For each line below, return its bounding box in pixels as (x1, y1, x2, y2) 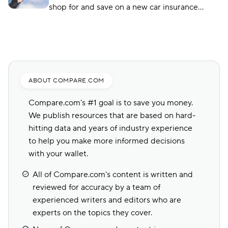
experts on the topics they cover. (33, 208, 152, 218)
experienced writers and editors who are (33, 195, 181, 205)
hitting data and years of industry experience (28, 123, 192, 133)
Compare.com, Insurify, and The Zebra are (49, 27, 202, 38)
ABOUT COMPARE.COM (28, 77, 104, 84)
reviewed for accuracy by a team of (33, 182, 160, 192)
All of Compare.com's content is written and (33, 169, 193, 180)
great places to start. (49, 40, 124, 50)
